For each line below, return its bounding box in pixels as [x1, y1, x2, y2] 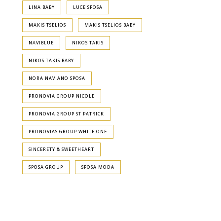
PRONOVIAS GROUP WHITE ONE [29, 128, 107, 135]
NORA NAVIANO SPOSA [29, 75, 85, 81]
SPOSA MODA [81, 164, 114, 170]
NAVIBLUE [29, 39, 54, 46]
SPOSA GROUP [29, 164, 63, 170]
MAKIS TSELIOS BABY [84, 22, 136, 28]
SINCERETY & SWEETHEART [29, 146, 94, 152]
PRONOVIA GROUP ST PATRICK [29, 110, 104, 117]
